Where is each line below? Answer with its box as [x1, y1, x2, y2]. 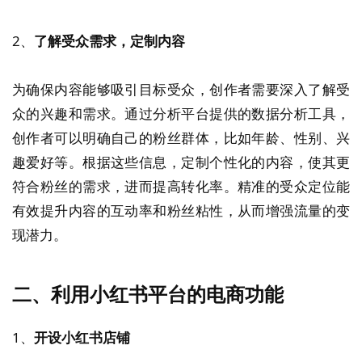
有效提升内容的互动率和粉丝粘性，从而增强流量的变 [12, 201, 350, 221]
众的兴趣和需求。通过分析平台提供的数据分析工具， [12, 104, 350, 124]
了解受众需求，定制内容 [34, 31, 185, 50]
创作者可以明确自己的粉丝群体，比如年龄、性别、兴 [12, 128, 350, 148]
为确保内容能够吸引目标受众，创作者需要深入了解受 [12, 80, 350, 99]
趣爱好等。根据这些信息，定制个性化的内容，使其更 [12, 153, 350, 172]
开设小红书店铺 [34, 327, 130, 347]
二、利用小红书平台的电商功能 [12, 281, 284, 308]
